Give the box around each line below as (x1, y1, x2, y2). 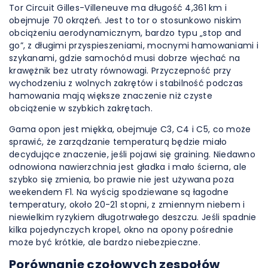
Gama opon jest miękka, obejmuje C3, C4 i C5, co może (9, 123, 251, 135)
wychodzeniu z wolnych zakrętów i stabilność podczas (9, 77, 243, 89)
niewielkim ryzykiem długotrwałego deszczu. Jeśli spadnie (9, 211, 257, 223)
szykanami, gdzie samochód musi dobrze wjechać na (9, 52, 240, 64)
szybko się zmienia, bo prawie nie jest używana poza (9, 173, 234, 185)
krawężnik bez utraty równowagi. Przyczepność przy (9, 65, 232, 77)
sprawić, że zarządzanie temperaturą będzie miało (9, 136, 227, 148)
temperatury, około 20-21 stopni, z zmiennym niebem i (9, 199, 245, 211)
